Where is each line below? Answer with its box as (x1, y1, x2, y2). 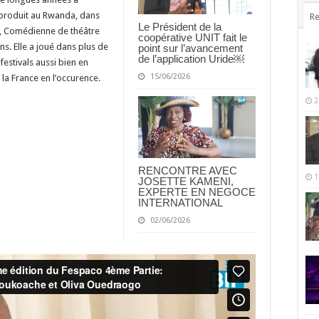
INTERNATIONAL (138, 197, 223, 209)
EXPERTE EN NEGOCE (138, 186, 256, 199)
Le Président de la (138, 20, 221, 33)
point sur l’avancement (138, 41, 243, 54)
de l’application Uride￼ (138, 52, 244, 65)
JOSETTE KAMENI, (138, 175, 234, 188)
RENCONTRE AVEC (138, 164, 237, 177)
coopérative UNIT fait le (138, 31, 247, 43)
